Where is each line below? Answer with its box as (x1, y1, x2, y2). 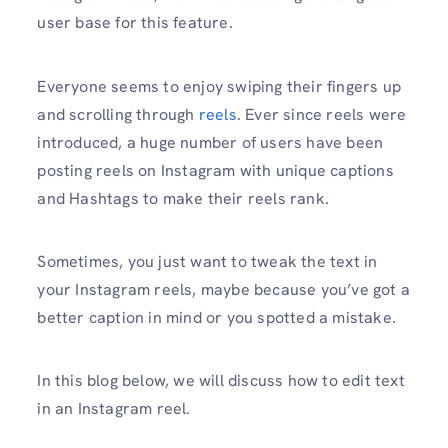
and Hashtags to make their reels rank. (37, 187, 329, 209)
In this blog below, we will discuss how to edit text (37, 370, 405, 391)
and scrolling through (37, 103, 199, 125)
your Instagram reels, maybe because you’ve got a (37, 278, 410, 300)
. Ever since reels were (236, 103, 407, 125)
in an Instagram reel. (37, 398, 191, 419)
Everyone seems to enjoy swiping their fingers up (37, 75, 401, 97)
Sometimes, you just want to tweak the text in (37, 250, 378, 272)
